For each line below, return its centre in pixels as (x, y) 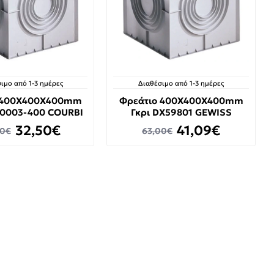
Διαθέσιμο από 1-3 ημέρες (181, 83)
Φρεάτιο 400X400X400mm (181, 101)
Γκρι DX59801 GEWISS (181, 113)
